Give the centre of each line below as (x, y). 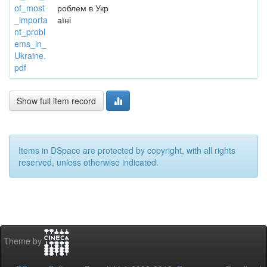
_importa (31, 20)
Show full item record (56, 101)
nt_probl (30, 32)
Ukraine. (30, 55)
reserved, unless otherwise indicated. (89, 162)
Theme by (24, 241)
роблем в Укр (83, 8)
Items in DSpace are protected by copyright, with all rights (127, 150)
